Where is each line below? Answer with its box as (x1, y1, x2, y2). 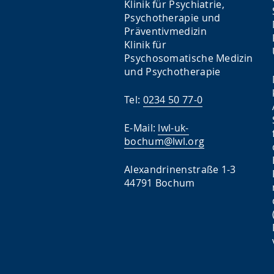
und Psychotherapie (124, 65, 221, 78)
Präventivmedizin (124, 24, 207, 38)
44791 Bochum (124, 176, 195, 190)
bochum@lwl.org (124, 135, 205, 148)
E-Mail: (124, 121, 158, 135)
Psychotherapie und (124, 11, 221, 24)
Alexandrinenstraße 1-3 (124, 163, 236, 176)
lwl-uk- (158, 121, 189, 135)
